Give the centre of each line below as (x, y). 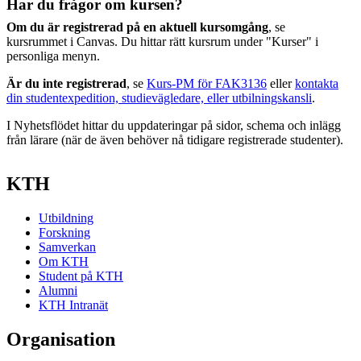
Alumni (58, 290)
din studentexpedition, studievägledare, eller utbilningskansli (159, 98)
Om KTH (64, 261)
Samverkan (67, 247)
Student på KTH (81, 276)
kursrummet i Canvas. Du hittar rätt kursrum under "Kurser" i (162, 41)
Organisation (61, 339)
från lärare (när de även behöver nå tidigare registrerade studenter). (175, 140)
